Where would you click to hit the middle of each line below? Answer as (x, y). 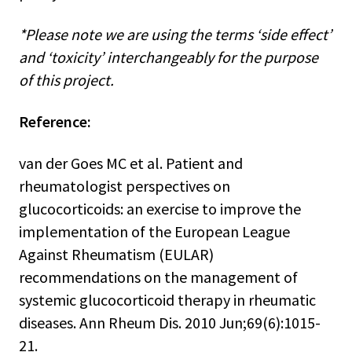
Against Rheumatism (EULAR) (116, 254)
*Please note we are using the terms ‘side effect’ (175, 34)
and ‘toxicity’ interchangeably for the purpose (169, 57)
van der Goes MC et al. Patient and (131, 163)
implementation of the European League (154, 231)
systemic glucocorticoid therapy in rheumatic (167, 299)
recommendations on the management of (158, 277)
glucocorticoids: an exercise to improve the (160, 208)
